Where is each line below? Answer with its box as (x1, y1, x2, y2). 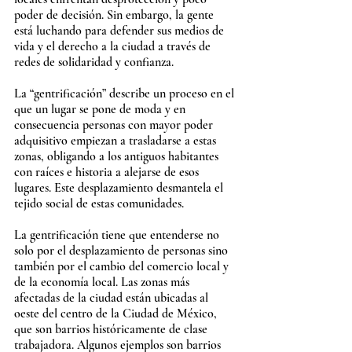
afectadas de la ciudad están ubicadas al (14, 290, 211, 306)
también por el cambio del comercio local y (14, 258, 232, 274)
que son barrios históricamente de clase (14, 321, 211, 337)
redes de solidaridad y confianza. (14, 54, 174, 70)
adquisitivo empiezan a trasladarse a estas (14, 133, 219, 148)
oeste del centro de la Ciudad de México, (14, 306, 220, 321)
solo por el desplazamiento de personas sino (14, 243, 231, 258)
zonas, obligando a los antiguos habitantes (14, 148, 222, 164)
